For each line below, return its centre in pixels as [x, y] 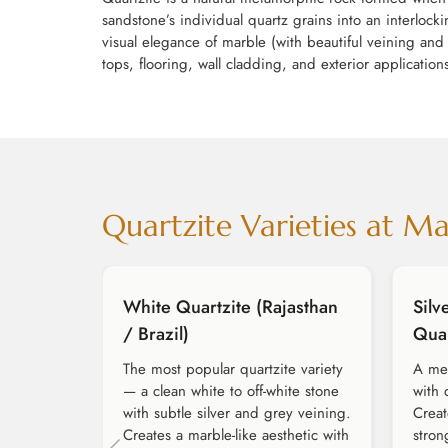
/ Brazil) [156, 334]
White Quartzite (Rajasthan [230, 307]
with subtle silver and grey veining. [237, 413]
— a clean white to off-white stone [231, 391]
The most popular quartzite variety [233, 369]
